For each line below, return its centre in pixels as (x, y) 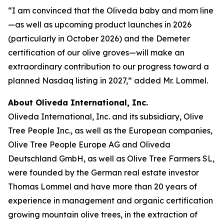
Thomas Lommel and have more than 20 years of (102, 186)
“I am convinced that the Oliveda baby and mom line (111, 10)
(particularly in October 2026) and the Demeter (99, 38)
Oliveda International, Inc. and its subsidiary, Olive (106, 116)
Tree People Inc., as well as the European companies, (110, 130)
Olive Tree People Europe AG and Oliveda (89, 144)
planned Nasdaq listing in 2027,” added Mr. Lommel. (108, 80)
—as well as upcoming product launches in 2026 (100, 24)
